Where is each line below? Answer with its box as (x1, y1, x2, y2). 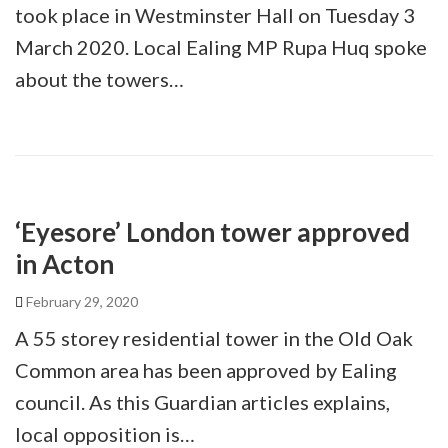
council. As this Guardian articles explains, (15, 389, 390, 414)
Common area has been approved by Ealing (15, 357, 397, 382)
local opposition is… (15, 421, 195, 446)
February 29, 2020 (23, 292, 138, 310)
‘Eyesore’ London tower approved (15, 215, 410, 248)
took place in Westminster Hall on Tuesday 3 (15, 2, 415, 27)
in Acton (15, 247, 114, 280)
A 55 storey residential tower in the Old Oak (15, 325, 413, 350)
